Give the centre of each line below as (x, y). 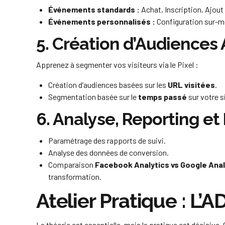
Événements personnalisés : (102, 21)
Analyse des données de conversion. (108, 152)
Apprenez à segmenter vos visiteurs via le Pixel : (117, 65)
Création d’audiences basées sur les (108, 85)
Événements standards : (94, 9)
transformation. (75, 176)
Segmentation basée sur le (93, 97)
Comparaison (72, 164)
